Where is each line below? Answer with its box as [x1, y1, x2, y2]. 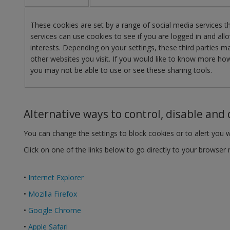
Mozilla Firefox [28, 189, 77, 199]
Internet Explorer [28, 172, 84, 182]
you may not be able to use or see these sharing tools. [30, 65, 212, 75]
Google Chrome [28, 205, 81, 215]
